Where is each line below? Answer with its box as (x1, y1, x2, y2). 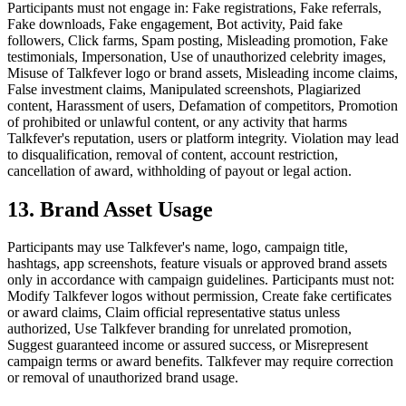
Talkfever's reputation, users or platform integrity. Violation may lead (7, 130, 399, 146)
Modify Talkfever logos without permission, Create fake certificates (7, 288, 391, 304)
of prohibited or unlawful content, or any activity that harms (7, 113, 347, 130)
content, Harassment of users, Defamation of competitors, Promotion (7, 97, 398, 113)
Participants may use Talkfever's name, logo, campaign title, (7, 239, 348, 256)
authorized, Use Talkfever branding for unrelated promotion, (7, 321, 352, 337)
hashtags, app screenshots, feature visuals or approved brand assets (7, 256, 387, 272)
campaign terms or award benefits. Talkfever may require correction (7, 353, 393, 370)
